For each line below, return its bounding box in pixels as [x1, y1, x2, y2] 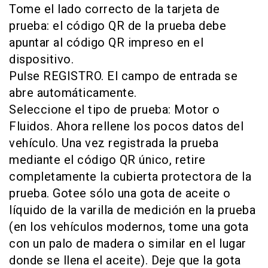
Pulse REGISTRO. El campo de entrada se [9, 69, 237, 83]
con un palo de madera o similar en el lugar [9, 236, 246, 251]
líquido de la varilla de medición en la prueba [9, 203, 255, 217]
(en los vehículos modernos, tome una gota [9, 220, 249, 234]
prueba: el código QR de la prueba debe [9, 19, 226, 33]
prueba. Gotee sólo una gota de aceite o [9, 186, 231, 200]
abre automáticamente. [9, 86, 137, 100]
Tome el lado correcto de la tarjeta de [9, 2, 220, 16]
